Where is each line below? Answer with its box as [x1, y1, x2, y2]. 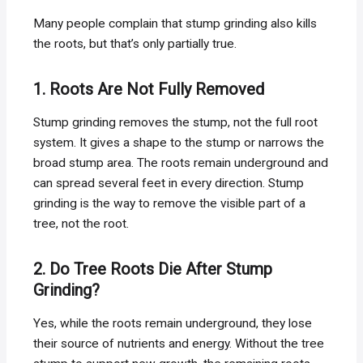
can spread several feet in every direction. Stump [33, 175, 305, 190]
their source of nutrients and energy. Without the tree [33, 335, 325, 351]
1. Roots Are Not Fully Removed [33, 79, 265, 99]
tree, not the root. [33, 216, 130, 231]
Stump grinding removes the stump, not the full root [33, 114, 318, 130]
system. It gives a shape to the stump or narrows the [33, 135, 325, 150]
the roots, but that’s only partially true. [33, 36, 237, 51]
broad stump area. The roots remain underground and [33, 155, 329, 170]
